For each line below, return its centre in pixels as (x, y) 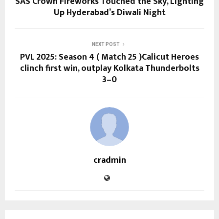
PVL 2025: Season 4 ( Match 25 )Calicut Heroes (109, 57)
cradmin (109, 160)
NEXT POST (106, 44)
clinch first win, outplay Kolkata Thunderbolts (109, 68)
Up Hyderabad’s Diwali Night (109, 12)
